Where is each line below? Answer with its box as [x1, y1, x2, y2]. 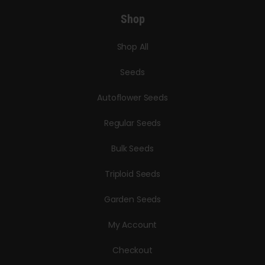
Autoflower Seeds [97, 92, 168, 104]
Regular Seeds [104, 117, 161, 130]
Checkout [112, 244, 153, 257]
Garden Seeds [104, 193, 161, 206]
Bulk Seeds [111, 143, 154, 155]
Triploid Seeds [104, 168, 161, 180]
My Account [108, 219, 157, 231]
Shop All [117, 41, 148, 53]
